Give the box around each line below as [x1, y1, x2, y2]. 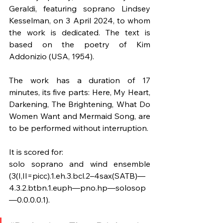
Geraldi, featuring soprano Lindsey [9, 3, 150, 13]
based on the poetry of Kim [9, 39, 150, 49]
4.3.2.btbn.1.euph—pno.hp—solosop [9, 182, 146, 193]
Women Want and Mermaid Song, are [9, 111, 150, 121]
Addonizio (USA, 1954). [9, 51, 94, 61]
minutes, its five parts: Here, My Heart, [9, 87, 150, 97]
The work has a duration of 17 [9, 75, 150, 85]
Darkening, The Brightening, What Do [9, 99, 150, 109]
